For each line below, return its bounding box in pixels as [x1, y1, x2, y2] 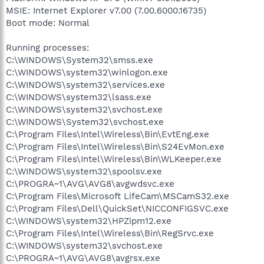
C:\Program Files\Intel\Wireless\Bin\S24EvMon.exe [6, 141, 225, 152]
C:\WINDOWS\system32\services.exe [6, 79, 165, 90]
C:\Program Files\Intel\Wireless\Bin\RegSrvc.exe [6, 227, 214, 239]
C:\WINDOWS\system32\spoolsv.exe [6, 166, 162, 177]
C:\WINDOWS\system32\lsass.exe [6, 91, 151, 103]
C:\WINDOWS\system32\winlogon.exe [6, 67, 168, 78]
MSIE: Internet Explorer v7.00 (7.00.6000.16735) [6, 5, 206, 16]
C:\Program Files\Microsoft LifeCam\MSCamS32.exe [6, 190, 229, 202]
